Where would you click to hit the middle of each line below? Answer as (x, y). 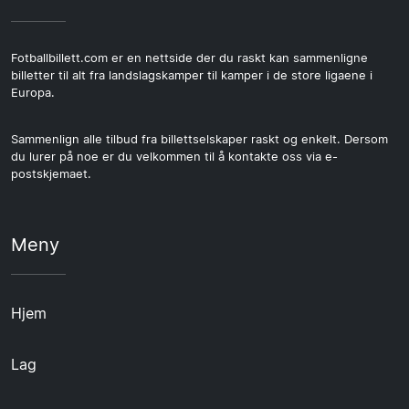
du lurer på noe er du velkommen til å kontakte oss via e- (174, 157)
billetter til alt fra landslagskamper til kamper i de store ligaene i (192, 76)
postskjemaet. (51, 174)
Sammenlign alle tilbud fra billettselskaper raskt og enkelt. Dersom (199, 140)
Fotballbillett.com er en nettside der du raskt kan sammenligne (189, 58)
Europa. (33, 93)
